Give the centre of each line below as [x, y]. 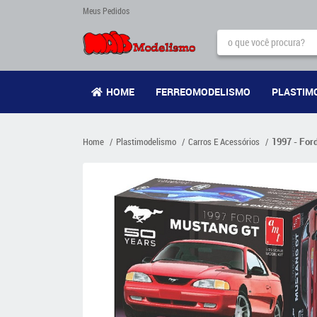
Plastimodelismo [146, 142]
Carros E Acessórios [224, 142]
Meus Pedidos [106, 11]
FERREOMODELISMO [203, 92]
